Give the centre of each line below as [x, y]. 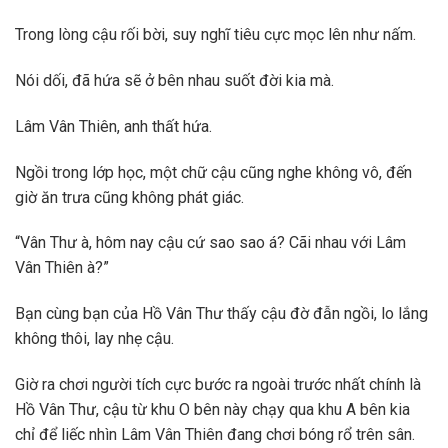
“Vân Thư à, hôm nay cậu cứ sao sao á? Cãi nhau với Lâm [210, 243]
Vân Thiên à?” [62, 268]
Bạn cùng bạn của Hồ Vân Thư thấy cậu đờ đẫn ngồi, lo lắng [221, 314]
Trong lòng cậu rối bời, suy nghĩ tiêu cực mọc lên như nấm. [215, 35]
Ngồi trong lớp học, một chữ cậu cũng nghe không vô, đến [213, 172]
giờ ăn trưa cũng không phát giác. [129, 197]
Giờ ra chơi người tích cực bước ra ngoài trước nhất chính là [218, 385]
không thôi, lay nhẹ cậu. [94, 339]
